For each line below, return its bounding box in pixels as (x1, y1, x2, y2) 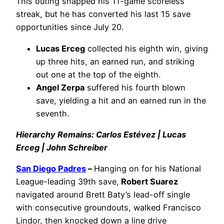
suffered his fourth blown (84, 82, 185, 92)
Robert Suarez (119, 176, 178, 187)
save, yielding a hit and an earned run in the (36, 95, 206, 105)
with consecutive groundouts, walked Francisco (16, 202, 201, 213)
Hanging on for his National (94, 163, 201, 174)
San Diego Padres (16, 163, 86, 174)
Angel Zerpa (36, 82, 84, 92)
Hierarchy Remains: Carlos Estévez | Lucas (16, 129, 186, 139)
